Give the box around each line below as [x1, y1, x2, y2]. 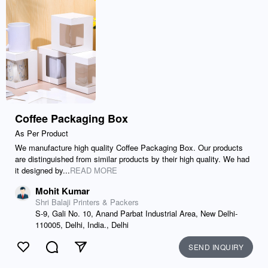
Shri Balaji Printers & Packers [35, 196, 139, 208]
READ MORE [70, 165, 117, 176]
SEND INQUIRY [188, 242, 243, 252]
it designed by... [15, 165, 70, 176]
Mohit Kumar [35, 184, 90, 197]
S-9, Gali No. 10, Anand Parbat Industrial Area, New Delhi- [35, 208, 237, 219]
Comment [51, 246, 93, 260]
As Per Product [15, 127, 68, 139]
